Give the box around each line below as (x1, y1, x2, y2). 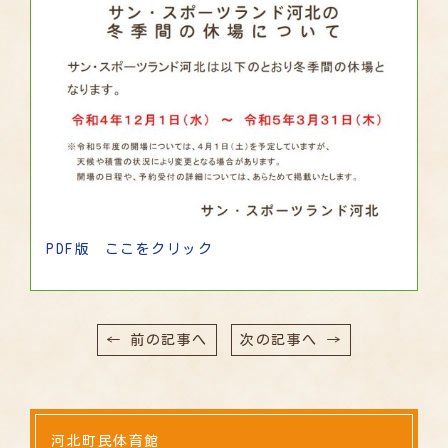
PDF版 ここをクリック (46, 242, 213, 257)
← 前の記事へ (106, 333, 208, 348)
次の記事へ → (240, 333, 342, 348)
